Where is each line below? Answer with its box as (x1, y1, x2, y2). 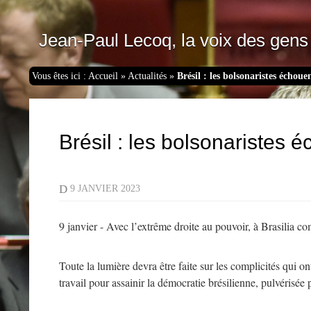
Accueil (88, 70, 119, 82)
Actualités (128, 70, 167, 82)
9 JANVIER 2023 (67, 183, 151, 194)
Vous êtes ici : (32, 70, 89, 82)
